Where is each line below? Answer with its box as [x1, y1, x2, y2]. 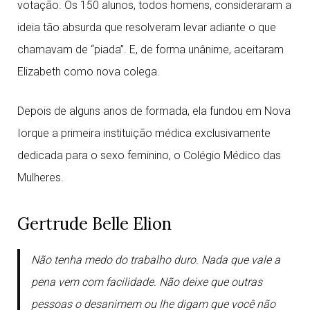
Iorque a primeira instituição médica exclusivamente [17, 127, 271, 140]
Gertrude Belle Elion [17, 213, 172, 235]
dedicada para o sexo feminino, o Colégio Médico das [17, 149, 281, 162]
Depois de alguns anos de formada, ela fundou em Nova [17, 104, 291, 118]
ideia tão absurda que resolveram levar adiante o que [17, 21, 276, 34]
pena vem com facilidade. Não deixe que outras [31, 275, 262, 289]
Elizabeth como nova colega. [17, 65, 160, 78]
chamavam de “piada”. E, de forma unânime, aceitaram [17, 43, 284, 56]
